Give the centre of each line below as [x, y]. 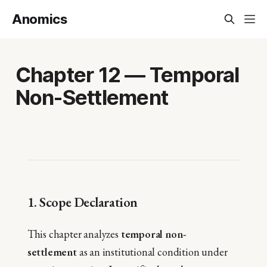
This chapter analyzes [74, 234]
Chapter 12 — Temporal [127, 74]
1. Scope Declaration [82, 202]
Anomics [40, 19]
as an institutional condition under [152, 252]
